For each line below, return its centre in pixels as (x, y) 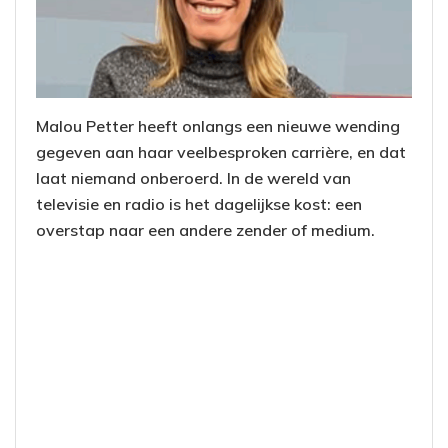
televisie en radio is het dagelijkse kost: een (199, 204)
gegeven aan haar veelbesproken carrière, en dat (221, 152)
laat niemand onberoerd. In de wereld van (193, 178)
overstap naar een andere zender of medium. (205, 230)
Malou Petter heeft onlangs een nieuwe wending (218, 126)
